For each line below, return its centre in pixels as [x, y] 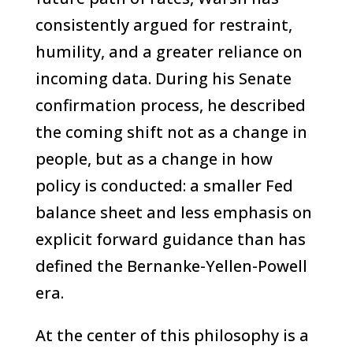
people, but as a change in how [154, 159]
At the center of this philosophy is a [172, 335]
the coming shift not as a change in [171, 132]
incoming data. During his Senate [163, 78]
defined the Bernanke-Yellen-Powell [171, 266]
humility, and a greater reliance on [169, 52]
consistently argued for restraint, [163, 25]
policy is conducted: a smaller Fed [164, 186]
